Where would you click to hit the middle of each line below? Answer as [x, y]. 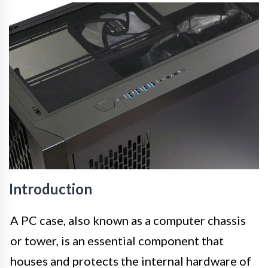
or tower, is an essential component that [117, 240]
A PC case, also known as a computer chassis [128, 220]
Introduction [51, 188]
